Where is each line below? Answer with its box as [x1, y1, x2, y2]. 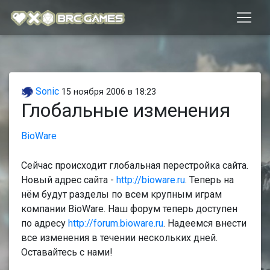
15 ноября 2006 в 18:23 [61, 87, 156, 97]
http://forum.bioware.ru [68, 218, 163, 229]
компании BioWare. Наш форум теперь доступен [21, 203, 237, 215]
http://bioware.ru [116, 174, 185, 186]
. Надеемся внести [163, 218, 246, 229]
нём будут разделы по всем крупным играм [21, 189, 222, 200]
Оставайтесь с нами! [21, 246, 113, 258]
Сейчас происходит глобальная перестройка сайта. [21, 160, 248, 171]
